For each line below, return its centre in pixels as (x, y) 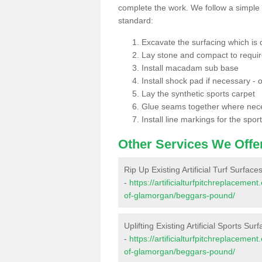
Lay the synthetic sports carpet (198, 93)
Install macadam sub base (190, 68)
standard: (136, 20)
